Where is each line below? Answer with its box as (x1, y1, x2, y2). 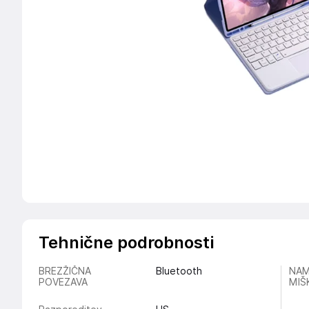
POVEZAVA (39, 277, 88, 288)
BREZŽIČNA (39, 266, 91, 277)
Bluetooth (155, 266, 202, 277)
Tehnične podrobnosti (39, 232, 214, 252)
